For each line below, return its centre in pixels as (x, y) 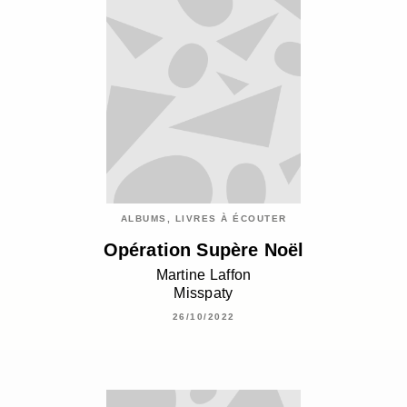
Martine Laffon (203, 274)
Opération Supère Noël (203, 250)
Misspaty (203, 293)
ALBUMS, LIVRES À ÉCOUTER (203, 219)
